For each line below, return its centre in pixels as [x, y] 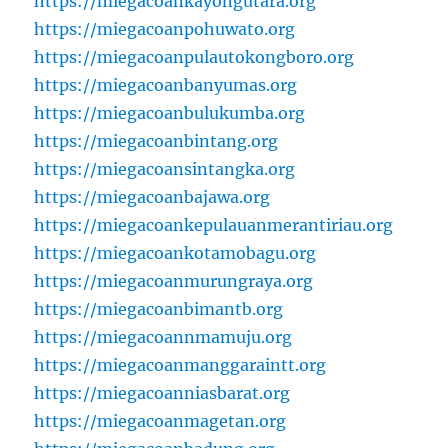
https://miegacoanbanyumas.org [166, 85]
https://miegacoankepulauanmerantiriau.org [214, 225]
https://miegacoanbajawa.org [152, 197]
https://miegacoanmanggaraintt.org [180, 365]
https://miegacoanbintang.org [156, 141]
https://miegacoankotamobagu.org [175, 253]
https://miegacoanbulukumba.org [170, 113]
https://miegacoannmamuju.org [163, 337]
